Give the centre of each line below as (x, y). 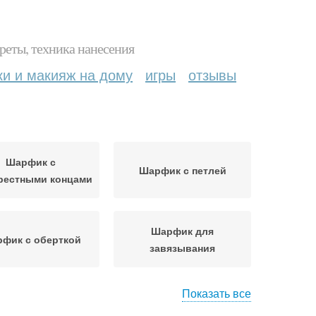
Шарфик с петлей (182, 170)
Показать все (217, 293)
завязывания (182, 248)
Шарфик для (182, 231)
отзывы (212, 74)
